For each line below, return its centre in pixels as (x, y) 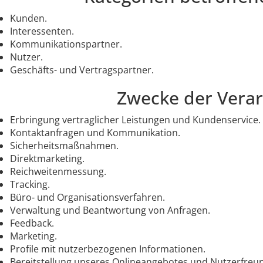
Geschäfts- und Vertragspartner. (82, 70)
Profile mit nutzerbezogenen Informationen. (108, 249)
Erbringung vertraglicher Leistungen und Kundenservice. (135, 119)
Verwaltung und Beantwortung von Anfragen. (110, 210)
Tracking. (30, 184)
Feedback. (32, 223)
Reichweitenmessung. (58, 171)
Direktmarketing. (47, 158)
